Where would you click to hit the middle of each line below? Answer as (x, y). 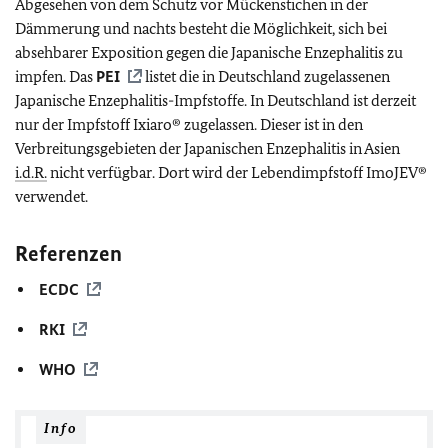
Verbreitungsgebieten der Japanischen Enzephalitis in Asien (207, 148)
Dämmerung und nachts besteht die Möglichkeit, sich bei (201, 28)
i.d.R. (31, 172)
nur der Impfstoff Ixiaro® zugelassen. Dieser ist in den (189, 124)
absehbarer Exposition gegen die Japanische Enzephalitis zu (209, 52)
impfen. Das (55, 76)
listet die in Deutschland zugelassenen (266, 76)
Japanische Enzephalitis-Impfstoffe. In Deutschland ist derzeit (215, 100)
